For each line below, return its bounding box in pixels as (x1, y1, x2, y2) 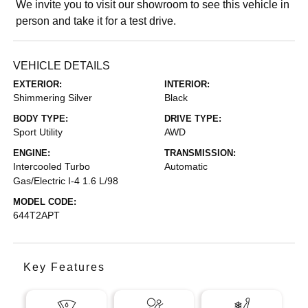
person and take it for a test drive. (16, 14, 177, 27)
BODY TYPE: (13, 113, 69, 124)
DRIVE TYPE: (164, 113, 221, 124)
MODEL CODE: (13, 196, 77, 207)
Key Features (23, 261, 106, 273)
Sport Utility (13, 126, 63, 137)
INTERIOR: (164, 78, 210, 89)
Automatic (164, 160, 208, 172)
